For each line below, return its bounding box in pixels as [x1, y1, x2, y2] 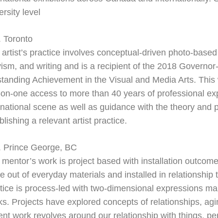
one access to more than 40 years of [13, 89, 158, 99]
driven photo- [142, 48, 194, 58]
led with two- [58, 183, 108, 194]
